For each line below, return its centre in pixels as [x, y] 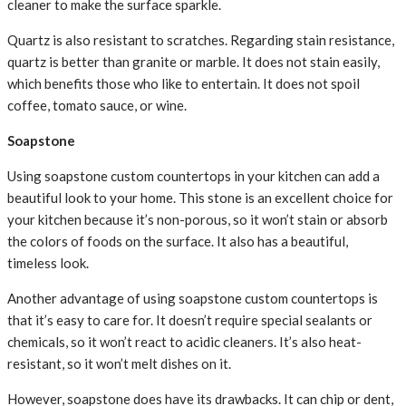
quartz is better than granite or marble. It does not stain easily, [193, 62]
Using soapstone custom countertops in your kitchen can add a [193, 176]
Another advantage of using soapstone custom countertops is [193, 299]
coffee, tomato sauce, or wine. [97, 106]
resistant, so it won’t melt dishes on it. [119, 364]
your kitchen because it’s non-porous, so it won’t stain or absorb [198, 220]
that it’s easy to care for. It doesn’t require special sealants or [190, 320]
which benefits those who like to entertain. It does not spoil [184, 84]
